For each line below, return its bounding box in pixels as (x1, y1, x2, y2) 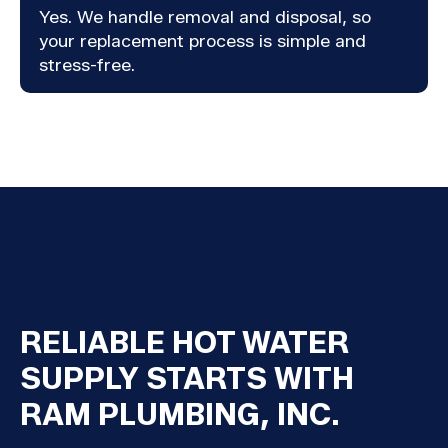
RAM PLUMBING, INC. (19, 396, 340, 433)
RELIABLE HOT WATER (19, 324, 349, 361)
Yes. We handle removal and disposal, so (39, 6, 372, 28)
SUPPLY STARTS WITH (19, 360, 354, 397)
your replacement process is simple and (39, 30, 367, 52)
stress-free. (39, 54, 136, 76)
